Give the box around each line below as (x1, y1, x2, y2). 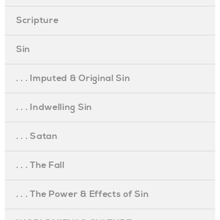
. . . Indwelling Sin (16, 102, 92, 113)
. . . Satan (16, 131, 58, 142)
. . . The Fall (16, 160, 65, 171)
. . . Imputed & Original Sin (16, 73, 131, 84)
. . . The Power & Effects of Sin (16, 189, 149, 200)
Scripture (16, 15, 59, 26)
